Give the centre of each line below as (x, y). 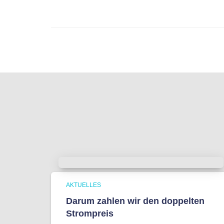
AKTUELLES (83, 185)
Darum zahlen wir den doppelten (135, 201)
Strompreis (90, 213)
